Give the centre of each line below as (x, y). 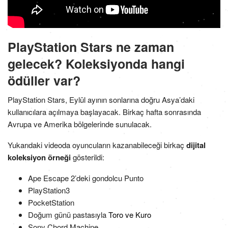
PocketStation (51, 203)
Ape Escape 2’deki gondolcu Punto (86, 178)
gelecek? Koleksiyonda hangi (96, 64)
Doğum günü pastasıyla (68, 215)
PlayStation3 (49, 190)
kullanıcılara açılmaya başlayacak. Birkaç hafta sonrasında (104, 112)
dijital (196, 145)
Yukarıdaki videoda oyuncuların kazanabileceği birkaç (97, 145)
